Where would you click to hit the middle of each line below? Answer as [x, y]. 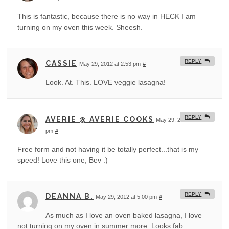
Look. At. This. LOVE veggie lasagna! [106, 83]
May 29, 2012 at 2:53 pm [110, 64]
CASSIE [61, 64]
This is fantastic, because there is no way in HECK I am [107, 17]
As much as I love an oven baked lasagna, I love [124, 215]
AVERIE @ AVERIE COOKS [100, 119]
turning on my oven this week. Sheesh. [80, 27]
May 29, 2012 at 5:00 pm [126, 197]
